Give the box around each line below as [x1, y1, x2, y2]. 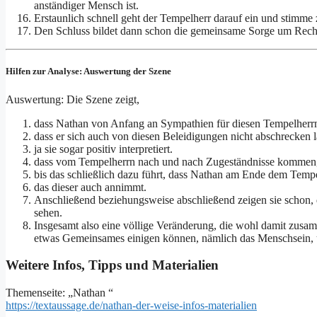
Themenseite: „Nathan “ [6, 287, 113, 299]
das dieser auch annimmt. [34, 180, 146, 193]
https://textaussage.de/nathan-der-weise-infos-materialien [6, 299, 257, 312]
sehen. [34, 206, 62, 219]
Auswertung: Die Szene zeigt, [6, 93, 139, 105]
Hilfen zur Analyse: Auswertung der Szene [6, 66, 171, 77]
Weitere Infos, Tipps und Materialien [6, 258, 219, 273]
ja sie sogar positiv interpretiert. [34, 142, 173, 155]
